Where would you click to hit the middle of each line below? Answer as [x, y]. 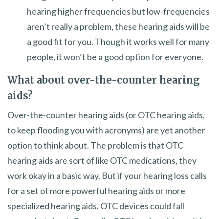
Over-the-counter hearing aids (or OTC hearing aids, [106, 115]
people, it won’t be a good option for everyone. [115, 56]
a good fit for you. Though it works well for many [118, 41]
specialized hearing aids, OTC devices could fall [96, 206]
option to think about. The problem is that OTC [95, 145]
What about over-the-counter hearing [104, 80]
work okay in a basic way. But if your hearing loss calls [107, 175]
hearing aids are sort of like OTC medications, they [102, 160]
